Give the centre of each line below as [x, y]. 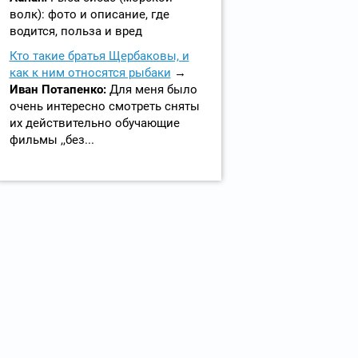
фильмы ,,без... [52, 140]
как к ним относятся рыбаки [90, 73]
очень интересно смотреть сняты [104, 106]
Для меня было [153, 89]
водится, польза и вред [76, 31]
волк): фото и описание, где [89, 14]
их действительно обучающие [94, 123]
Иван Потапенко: [59, 89]
